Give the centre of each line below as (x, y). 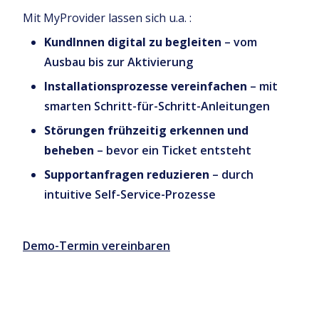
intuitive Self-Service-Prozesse (130, 194)
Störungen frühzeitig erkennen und (146, 130)
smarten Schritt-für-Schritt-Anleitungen (157, 106)
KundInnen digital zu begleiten (133, 42)
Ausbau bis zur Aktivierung (119, 62)
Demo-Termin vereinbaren (96, 245)
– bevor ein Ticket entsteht (173, 150)
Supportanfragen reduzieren (127, 174)
